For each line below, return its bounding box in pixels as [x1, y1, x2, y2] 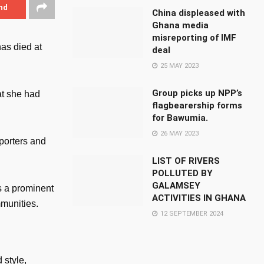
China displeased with [152, 8, 246, 18]
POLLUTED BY [152, 168, 213, 179]
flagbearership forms [152, 100, 243, 111]
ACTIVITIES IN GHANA [152, 193, 246, 203]
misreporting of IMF [152, 32, 237, 43]
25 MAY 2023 [159, 62, 199, 70]
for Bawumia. [152, 113, 209, 123]
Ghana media [152, 20, 209, 31]
